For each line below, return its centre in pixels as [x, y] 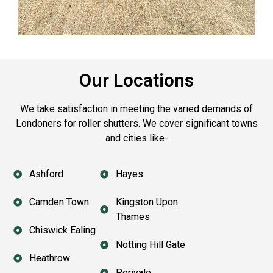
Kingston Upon [147, 202]
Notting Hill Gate [150, 244]
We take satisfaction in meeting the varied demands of [136, 109]
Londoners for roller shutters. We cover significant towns [136, 124]
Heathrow [49, 258]
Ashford [46, 174]
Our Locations [136, 80]
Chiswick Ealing [62, 230]
